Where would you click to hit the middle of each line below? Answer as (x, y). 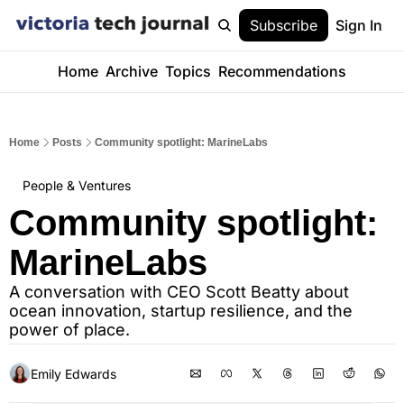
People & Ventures (77, 185)
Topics (188, 71)
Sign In (359, 25)
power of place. (69, 330)
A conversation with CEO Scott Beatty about (179, 292)
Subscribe (284, 25)
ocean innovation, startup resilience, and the (181, 311)
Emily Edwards (73, 373)
